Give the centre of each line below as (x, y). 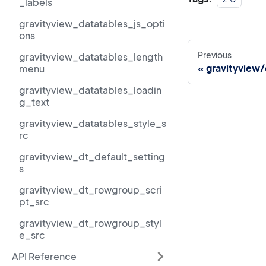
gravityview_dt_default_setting (92, 156)
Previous (215, 54)
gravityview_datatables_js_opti (92, 23)
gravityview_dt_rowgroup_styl (90, 223)
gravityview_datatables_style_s (93, 123)
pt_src (34, 202)
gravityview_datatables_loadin (90, 90)
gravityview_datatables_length (91, 57)
